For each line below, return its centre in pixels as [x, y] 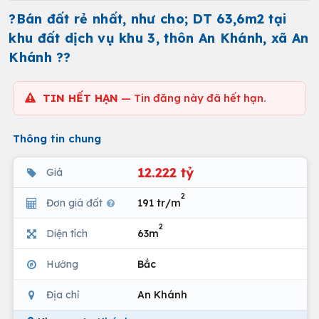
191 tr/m [159, 203]
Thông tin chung [57, 138]
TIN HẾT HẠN [80, 98]
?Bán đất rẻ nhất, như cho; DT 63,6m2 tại [148, 19]
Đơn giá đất [76, 203]
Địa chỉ [63, 294]
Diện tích [67, 233]
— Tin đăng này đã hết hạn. [192, 98]
